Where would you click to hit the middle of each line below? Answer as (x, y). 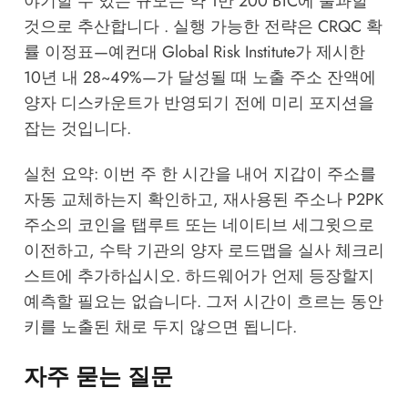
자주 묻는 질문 (98, 376)
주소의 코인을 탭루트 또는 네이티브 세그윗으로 (199, 224)
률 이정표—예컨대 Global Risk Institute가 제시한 (194, 51)
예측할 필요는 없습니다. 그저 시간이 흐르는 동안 (203, 301)
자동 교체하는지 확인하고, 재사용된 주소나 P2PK (203, 199)
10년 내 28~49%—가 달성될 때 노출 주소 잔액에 (199, 77)
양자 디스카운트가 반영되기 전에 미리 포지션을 (199, 102)
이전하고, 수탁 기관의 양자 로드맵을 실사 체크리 (204, 250)
